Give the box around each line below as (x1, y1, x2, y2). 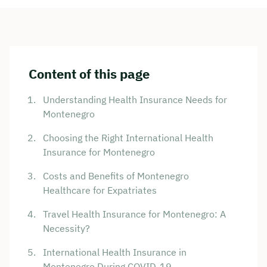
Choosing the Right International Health (43, 132, 213, 144)
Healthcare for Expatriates (43, 184, 157, 197)
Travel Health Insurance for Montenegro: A (43, 208, 226, 221)
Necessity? (43, 222, 90, 235)
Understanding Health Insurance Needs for (43, 94, 227, 106)
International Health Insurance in (43, 246, 187, 259)
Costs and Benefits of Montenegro (43, 170, 189, 182)
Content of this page (29, 65, 150, 83)
